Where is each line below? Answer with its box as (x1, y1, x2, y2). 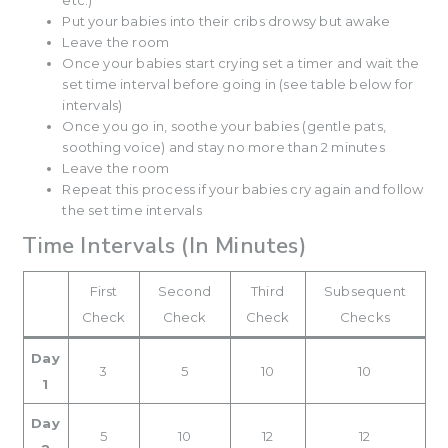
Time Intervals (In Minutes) (22, 231, 306, 262)
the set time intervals (62, 202, 202, 219)
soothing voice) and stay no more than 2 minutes (62, 139, 385, 156)
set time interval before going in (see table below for (62, 76, 414, 93)
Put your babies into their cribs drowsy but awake (62, 13, 391, 30)
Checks (339, 309, 391, 326)
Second (157, 283, 212, 300)
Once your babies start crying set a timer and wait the (62, 55, 420, 72)
